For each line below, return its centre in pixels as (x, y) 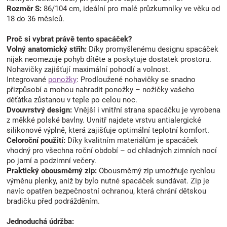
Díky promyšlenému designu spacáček (153, 49)
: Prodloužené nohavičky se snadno (136, 79)
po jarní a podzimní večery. (51, 160)
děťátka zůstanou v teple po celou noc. (72, 100)
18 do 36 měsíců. (35, 18)
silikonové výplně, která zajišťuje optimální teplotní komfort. (108, 130)
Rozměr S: (24, 8)
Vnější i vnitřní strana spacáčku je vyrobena (146, 110)
